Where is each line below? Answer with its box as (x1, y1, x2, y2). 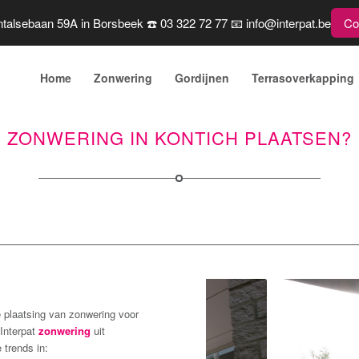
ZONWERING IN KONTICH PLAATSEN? (7, 125, 352, 150)
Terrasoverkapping (252, 70, 354, 86)
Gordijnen (175, 70, 229, 86)
